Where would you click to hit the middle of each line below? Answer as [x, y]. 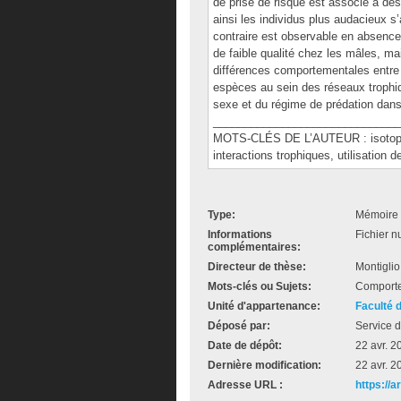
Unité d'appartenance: [264, 306]
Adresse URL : [245, 385]
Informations [240, 235]
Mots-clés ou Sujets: [260, 286]
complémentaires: [254, 247]
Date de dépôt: [245, 346]
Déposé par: [239, 326]
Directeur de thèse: [257, 267]
